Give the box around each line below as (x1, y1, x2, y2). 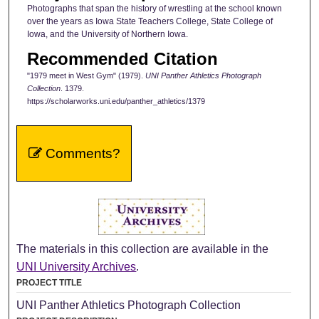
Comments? (41, 146, 120, 162)
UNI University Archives (16, 261, 137, 273)
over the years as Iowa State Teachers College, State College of (26, 16, 273, 26)
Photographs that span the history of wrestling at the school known (26, 3, 282, 14)
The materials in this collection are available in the (16, 243, 269, 256)
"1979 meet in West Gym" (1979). (26, 71, 145, 80)
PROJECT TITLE (16, 278, 83, 288)
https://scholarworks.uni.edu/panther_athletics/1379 (26, 97, 205, 106)
